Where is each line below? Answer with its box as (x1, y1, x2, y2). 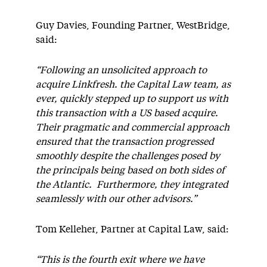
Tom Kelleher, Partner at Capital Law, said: (36, 225, 229, 234)
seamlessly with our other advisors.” (36, 194, 199, 204)
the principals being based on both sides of (36, 166, 225, 175)
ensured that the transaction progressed (36, 137, 214, 147)
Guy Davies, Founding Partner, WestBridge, (36, 21, 230, 30)
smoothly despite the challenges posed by (36, 151, 220, 161)
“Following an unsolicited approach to (36, 66, 207, 75)
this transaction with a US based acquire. (36, 108, 221, 118)
